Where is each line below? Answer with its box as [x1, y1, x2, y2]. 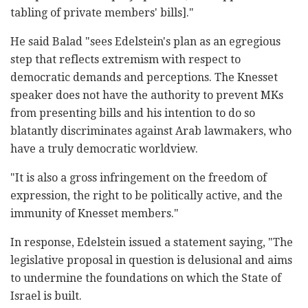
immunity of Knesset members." [10, 206, 179, 220]
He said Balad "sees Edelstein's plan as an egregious [10, 34, 280, 48]
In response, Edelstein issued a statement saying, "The [10, 235, 293, 249]
